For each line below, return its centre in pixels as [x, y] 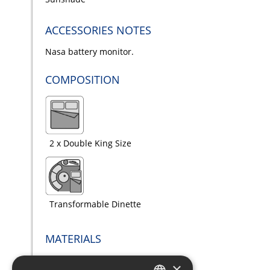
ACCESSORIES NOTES [98, 30]
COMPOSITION [82, 80]
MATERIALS [73, 239]
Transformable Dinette [95, 204]
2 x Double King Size [90, 143]
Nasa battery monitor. [89, 52]
